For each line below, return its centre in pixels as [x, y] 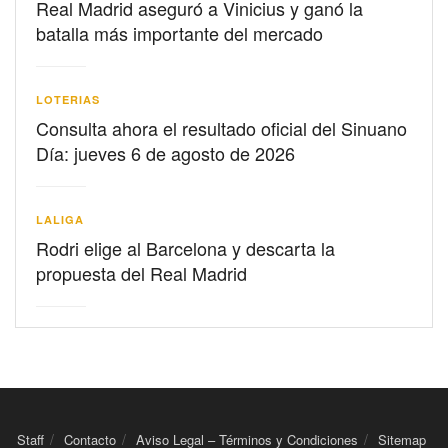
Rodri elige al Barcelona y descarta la [185, 248]
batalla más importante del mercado [179, 33]
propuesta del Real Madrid [141, 273]
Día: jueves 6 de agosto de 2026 [165, 153]
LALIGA [60, 220]
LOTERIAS [68, 100]
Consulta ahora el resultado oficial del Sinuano [221, 128]
